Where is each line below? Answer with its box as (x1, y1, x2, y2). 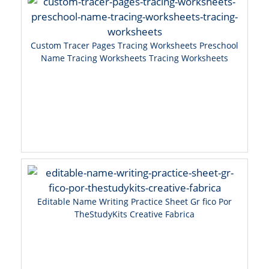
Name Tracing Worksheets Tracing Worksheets (41, 52, 228, 64)
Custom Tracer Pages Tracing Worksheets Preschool (31, 40, 238, 52)
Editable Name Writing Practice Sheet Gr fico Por (37, 196, 232, 208)
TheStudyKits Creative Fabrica (74, 208, 195, 220)
